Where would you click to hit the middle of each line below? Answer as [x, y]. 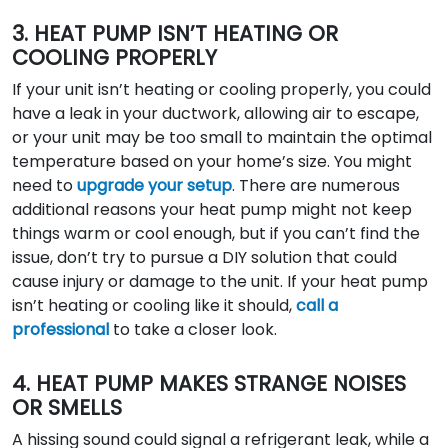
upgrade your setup [154, 185]
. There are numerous [316, 185]
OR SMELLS [67, 407]
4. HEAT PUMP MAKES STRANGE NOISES [209, 383]
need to [44, 185]
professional [60, 329]
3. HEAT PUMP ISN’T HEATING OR [175, 33]
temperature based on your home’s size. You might [212, 161]
